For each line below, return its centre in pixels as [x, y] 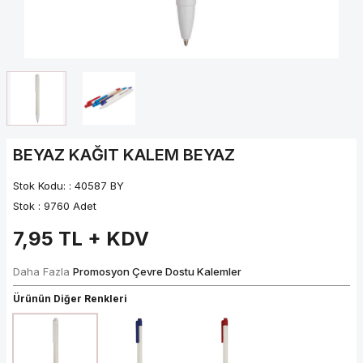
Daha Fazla [43, 272]
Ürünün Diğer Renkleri [70, 299]
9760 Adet [70, 206]
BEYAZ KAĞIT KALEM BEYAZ [124, 155]
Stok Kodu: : [44, 186]
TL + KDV [101, 239]
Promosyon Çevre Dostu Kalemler [157, 272]
